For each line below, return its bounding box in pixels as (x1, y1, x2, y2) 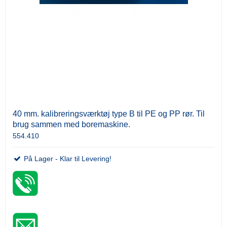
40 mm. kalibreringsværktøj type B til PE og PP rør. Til (13, 109, 205, 118)
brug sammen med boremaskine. (13, 120, 130, 129)
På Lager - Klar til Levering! (22, 154, 111, 163)
